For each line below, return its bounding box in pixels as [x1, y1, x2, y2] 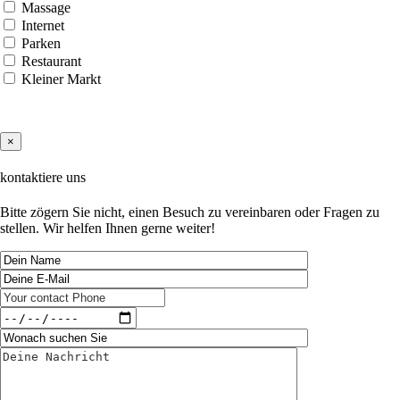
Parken [21, 35, 61, 51]
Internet [21, 17, 64, 33]
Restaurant [21, 53, 81, 69]
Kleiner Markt [21, 71, 101, 87]
